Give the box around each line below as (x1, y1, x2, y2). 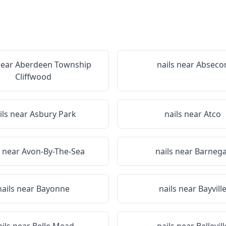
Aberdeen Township (15, 59, 91, 70)
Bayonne (36, 183, 70, 194)
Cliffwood (15, 71, 51, 82)
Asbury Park (30, 108, 76, 120)
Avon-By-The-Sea (21, 146, 85, 157)
